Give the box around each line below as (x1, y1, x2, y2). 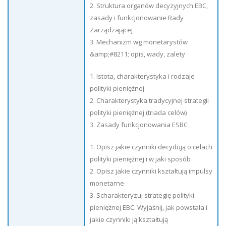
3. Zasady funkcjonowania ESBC (90, 120, 188, 129)
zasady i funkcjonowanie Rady (90, 13, 184, 22)
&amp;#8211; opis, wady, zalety (90, 49, 185, 59)
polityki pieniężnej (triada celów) (90, 108, 187, 117)
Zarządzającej (90, 25, 133, 34)
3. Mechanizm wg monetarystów (90, 37, 188, 46)
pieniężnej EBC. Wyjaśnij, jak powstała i (90, 203, 207, 212)
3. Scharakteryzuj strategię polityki (90, 191, 194, 200)
